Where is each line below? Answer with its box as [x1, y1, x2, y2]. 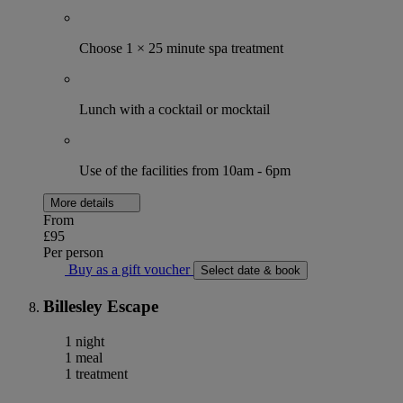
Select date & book [201, 264, 300, 278]
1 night [61, 333, 104, 349]
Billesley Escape [43, 297, 158, 316]
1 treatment [61, 365, 128, 381]
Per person [43, 245, 103, 261]
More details [50, 196, 118, 210]
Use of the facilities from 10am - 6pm [79, 163, 291, 179]
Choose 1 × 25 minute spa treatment [79, 40, 283, 57]
